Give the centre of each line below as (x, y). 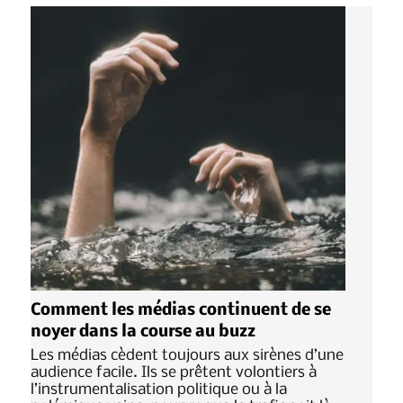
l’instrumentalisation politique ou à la (159, 390)
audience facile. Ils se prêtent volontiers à (174, 373)
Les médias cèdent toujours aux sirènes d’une (187, 356)
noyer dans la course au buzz (143, 332)
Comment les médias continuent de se (181, 310)
